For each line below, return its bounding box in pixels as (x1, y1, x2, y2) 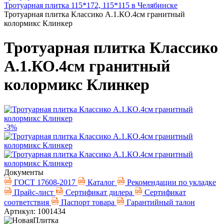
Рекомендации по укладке (125, 177, 216, 186)
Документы (4, 167, 43, 176)
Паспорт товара (59, 197, 116, 206)
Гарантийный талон (124, 197, 195, 206)
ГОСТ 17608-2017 (12, 177, 77, 186)
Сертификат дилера (63, 187, 134, 196)
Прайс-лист (12, 187, 55, 196)
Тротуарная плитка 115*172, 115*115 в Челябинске (4, 1, 177, 9)
